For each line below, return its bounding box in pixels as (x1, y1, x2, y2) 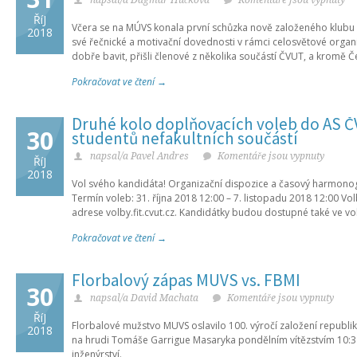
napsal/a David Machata (90, 292, 198, 304)
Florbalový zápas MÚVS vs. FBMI (72, 269, 300, 291)
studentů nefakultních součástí (72, 127, 298, 149)
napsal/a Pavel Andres (90, 151, 189, 162)
